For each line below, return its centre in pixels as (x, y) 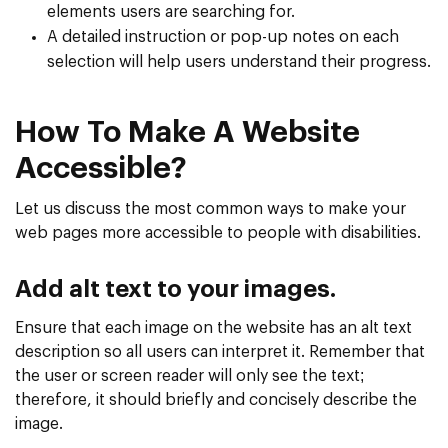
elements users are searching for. (171, 11)
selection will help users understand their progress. (239, 61)
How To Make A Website (187, 132)
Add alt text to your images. (175, 289)
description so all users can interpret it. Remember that (220, 351)
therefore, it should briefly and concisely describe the (216, 399)
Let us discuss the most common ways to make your (210, 208)
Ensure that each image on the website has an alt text (213, 327)
